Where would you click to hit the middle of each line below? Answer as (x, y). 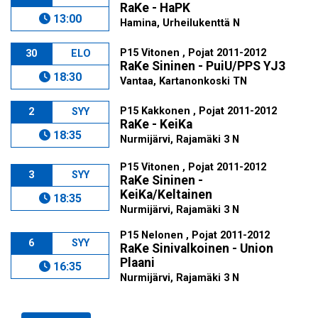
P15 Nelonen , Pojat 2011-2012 (195, 235)
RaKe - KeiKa (157, 124)
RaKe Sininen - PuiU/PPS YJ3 (203, 66)
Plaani (138, 263)
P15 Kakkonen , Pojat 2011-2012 (199, 111)
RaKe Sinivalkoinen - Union (197, 248)
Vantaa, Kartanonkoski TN (184, 81)
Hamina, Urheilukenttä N (180, 23)
